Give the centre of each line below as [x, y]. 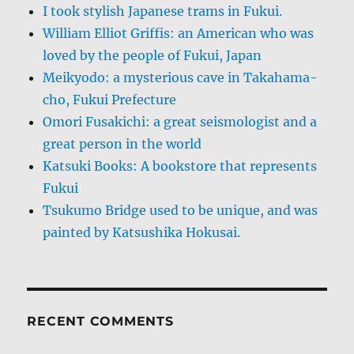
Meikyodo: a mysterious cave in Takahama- [181, 78]
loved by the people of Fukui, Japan [153, 56]
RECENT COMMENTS [100, 322]
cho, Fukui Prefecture [110, 100]
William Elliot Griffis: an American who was [179, 34]
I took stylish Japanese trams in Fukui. [163, 11]
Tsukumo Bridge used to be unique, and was [181, 211]
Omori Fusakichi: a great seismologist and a [180, 122]
